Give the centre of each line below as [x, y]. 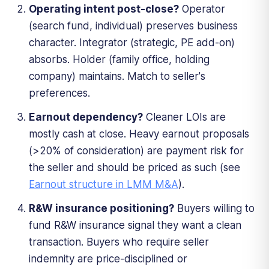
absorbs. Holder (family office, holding [119, 59]
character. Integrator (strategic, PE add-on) [132, 42]
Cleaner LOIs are [184, 117]
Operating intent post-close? [104, 9]
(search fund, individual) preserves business [133, 26]
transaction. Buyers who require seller [119, 242]
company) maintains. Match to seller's [117, 76]
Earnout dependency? [86, 117]
